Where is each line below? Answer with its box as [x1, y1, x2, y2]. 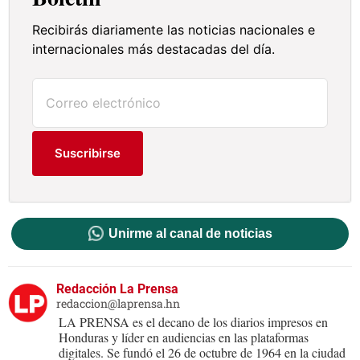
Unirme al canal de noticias [108, 227, 272, 241]
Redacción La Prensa [56, 281, 178, 297]
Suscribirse [55, 145, 121, 162]
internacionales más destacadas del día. [32, 41, 276, 58]
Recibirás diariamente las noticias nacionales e [32, 22, 316, 39]
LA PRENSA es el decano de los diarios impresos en [59, 313, 328, 331]
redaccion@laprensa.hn [56, 296, 180, 312]
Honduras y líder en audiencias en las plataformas [59, 329, 309, 346]
